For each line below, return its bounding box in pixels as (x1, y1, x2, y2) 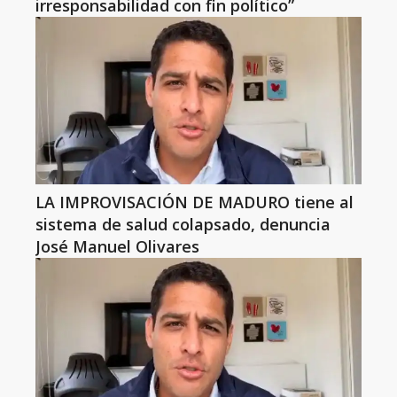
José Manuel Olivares (35, 236, 199, 257)
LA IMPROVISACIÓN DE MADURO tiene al (35, 191, 354, 213)
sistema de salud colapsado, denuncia (35, 214, 331, 235)
